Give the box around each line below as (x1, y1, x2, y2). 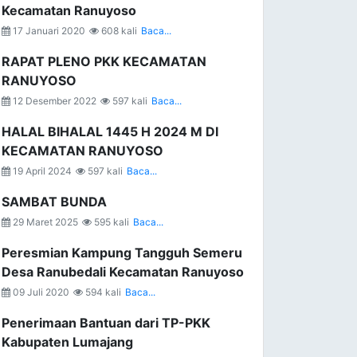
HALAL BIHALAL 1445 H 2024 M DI (2, 124, 218, 139)
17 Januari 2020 (10, 25, 85, 37)
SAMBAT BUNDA (2, 194, 107, 210)
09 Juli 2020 (10, 286, 69, 298)
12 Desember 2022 (10, 95, 96, 107)
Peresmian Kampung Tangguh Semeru (2, 245, 242, 261)
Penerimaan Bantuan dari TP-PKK (2, 315, 210, 331)
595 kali (92, 216, 129, 228)
